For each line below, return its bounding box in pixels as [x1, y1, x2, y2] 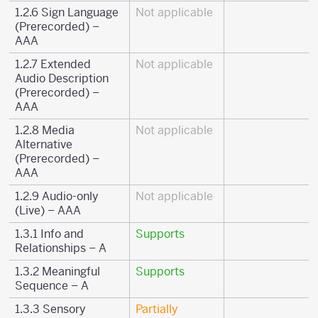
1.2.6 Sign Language [15, 5, 119, 20]
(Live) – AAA [15, 203, 81, 218]
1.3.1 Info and [15, 226, 84, 241]
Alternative [15, 137, 72, 152]
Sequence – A [15, 278, 89, 293]
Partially [136, 302, 178, 317]
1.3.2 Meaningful [15, 264, 100, 279]
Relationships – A [15, 241, 106, 256]
